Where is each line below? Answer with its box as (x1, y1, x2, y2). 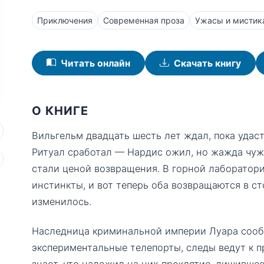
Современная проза (103, 15, 184, 25)
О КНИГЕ (32, 104, 88, 118)
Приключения (37, 15, 93, 25)
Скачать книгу (174, 57, 241, 69)
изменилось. (32, 196, 91, 207)
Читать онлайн (61, 57, 130, 69)
